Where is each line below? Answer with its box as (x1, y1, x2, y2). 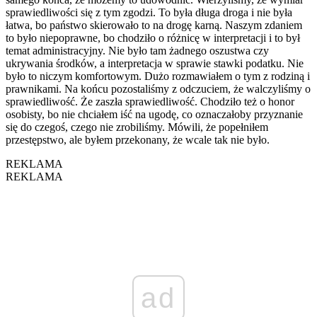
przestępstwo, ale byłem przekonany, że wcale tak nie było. (6, 133, 270, 146)
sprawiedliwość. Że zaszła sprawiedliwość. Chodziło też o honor (6, 95, 294, 108)
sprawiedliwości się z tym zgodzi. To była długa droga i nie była (6, 6, 292, 18)
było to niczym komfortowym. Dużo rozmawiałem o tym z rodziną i (6, 69, 310, 82)
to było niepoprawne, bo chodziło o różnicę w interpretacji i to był (6, 31, 300, 44)
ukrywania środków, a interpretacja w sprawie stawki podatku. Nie (6, 57, 304, 69)
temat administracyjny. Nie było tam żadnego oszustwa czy (6, 44, 269, 57)
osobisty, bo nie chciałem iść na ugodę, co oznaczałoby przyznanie (6, 108, 303, 120)
